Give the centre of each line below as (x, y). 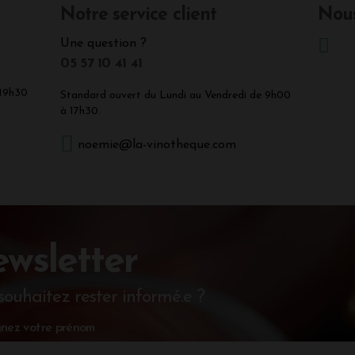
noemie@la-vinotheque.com (157, 145)
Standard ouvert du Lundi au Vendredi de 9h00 (176, 96)
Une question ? (104, 44)
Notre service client (139, 16)
